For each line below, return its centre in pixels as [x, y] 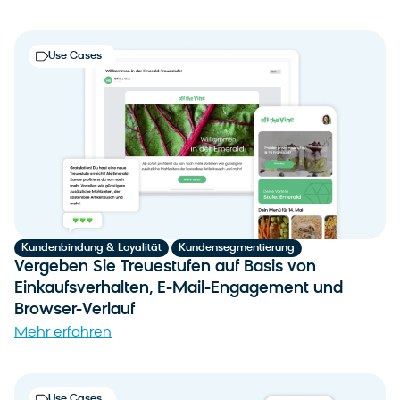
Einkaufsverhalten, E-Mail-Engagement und [179, 288]
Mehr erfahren [63, 333]
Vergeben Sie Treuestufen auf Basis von [165, 267]
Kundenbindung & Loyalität [92, 248]
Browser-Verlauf [75, 310]
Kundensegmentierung [237, 248]
